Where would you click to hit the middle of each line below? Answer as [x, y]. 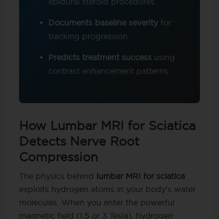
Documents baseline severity [103, 23]
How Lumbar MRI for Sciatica [107, 126]
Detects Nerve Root [79, 142]
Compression [58, 157]
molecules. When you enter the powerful [97, 203]
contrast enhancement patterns [108, 71]
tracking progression [88, 36]
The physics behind [57, 176]
